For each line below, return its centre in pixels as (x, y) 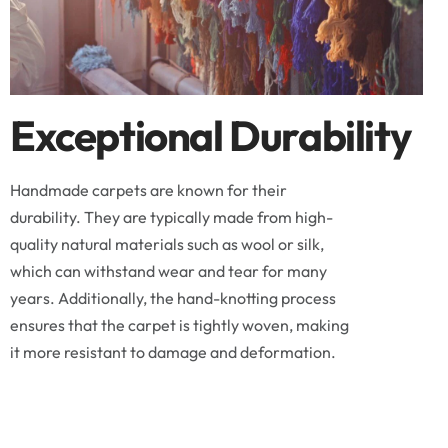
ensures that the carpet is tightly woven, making (179, 325)
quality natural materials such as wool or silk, (166, 244)
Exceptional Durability (210, 136)
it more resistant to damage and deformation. (172, 352)
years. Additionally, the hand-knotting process (172, 298)
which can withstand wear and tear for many (168, 271)
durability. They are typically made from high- (171, 217)
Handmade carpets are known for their (148, 190)
